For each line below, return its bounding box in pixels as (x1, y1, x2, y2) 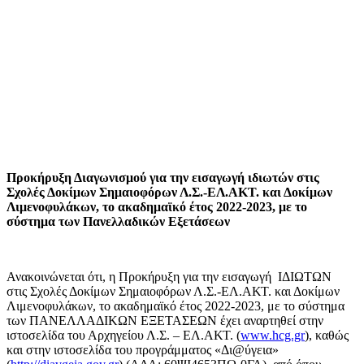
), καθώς (305, 328, 349, 343)
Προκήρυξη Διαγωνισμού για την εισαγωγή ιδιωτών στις (6, 171, 319, 185)
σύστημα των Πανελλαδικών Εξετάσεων (6, 214, 230, 229)
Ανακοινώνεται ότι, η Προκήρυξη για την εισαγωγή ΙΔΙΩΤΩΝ (6, 270, 335, 284)
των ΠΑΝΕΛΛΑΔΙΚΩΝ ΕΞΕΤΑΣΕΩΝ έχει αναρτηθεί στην (6, 314, 323, 328)
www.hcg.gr (240, 328, 305, 343)
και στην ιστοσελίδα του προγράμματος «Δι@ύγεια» (6, 343, 279, 357)
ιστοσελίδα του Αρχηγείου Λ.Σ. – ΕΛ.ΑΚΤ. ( (6, 328, 240, 343)
